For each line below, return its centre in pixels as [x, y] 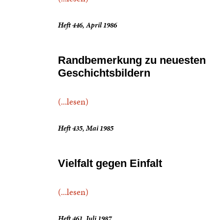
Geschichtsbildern [104, 73]
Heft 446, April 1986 [87, 25]
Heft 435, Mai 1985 [86, 128]
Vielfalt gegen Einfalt [110, 163]
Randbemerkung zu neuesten [132, 60]
